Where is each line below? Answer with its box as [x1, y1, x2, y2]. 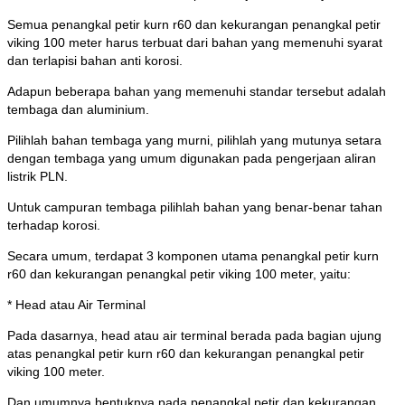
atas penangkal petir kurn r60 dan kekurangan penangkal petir [7, 346, 364, 362]
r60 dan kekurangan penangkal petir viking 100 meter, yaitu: [7, 267, 351, 282]
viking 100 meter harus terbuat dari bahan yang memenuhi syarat [7, 35, 382, 51]
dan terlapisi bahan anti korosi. [7, 53, 183, 69]
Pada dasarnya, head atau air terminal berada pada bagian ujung [7, 328, 381, 344]
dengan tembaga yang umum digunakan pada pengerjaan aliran [7, 151, 376, 166]
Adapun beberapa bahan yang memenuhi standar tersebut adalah [7, 84, 386, 99]
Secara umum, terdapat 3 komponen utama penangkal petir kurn [7, 249, 379, 264]
